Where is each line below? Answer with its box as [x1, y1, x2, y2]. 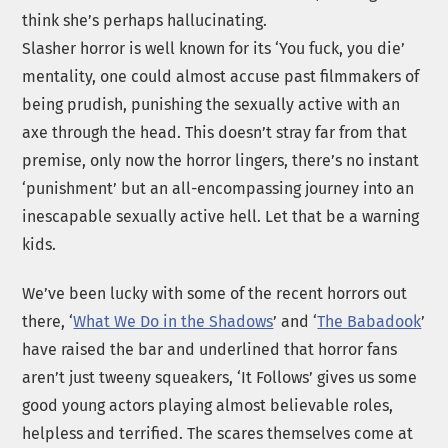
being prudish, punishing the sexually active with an [22, 94, 401, 114]
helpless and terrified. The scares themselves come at [22, 423, 414, 443]
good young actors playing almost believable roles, [22, 395, 394, 415]
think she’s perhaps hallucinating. [22, 10, 268, 30]
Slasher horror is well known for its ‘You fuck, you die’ [22, 38, 406, 58]
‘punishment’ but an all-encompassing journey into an [22, 178, 415, 198]
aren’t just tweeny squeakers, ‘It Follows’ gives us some [22, 367, 418, 387]
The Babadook [317, 311, 422, 331]
